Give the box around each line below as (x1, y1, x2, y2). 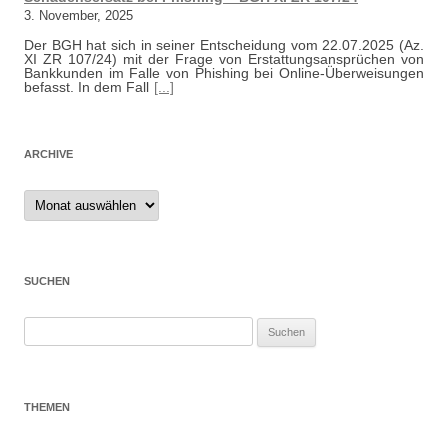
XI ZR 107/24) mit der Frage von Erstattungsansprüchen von (24, 51, 424, 67)
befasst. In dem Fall (24, 79, 149, 95)
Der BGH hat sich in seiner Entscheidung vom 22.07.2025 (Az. (24, 37, 424, 53)
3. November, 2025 (24, 8, 133, 23)
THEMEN (24, 401, 70, 413)
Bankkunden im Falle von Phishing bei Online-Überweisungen (24, 65, 424, 81)
